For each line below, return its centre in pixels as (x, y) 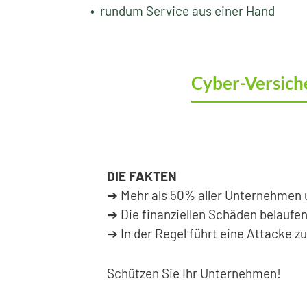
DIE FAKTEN (142, 175)
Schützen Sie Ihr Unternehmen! (194, 273)
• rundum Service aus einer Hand (182, 11)
